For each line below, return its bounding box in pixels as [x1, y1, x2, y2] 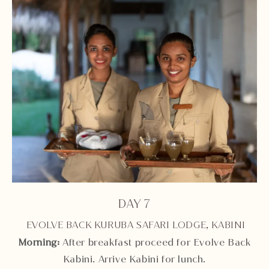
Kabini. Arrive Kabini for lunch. [62, 252, 207, 265]
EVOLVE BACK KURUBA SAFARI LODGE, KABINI [23, 218, 246, 231]
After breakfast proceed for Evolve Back [59, 235, 251, 249]
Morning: [18, 235, 60, 249]
